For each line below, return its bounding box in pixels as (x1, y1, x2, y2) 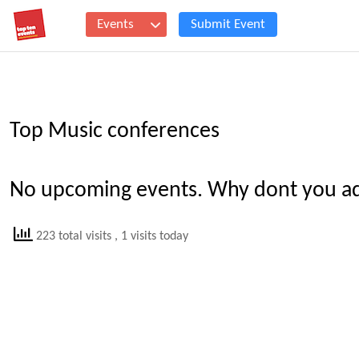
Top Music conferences (10, 120, 220, 143)
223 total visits (33, 229, 115, 243)
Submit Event (191, 18, 265, 31)
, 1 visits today (115, 229, 188, 243)
